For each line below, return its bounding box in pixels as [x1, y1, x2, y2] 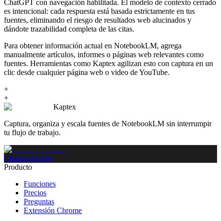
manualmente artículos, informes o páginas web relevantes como [4, 50, 204, 59]
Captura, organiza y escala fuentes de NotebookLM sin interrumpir [4, 119, 212, 128]
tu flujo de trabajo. [4, 128, 61, 137]
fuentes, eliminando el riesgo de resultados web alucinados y [4, 15, 191, 24]
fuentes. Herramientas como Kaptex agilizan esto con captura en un [4, 59, 213, 68]
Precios [24, 188, 46, 197]
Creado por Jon [4, 153, 52, 162]
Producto [4, 162, 32, 171]
